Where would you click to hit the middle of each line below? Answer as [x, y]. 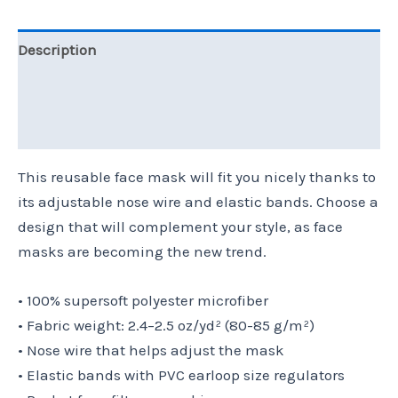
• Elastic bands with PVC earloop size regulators [181, 375]
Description [57, 49]
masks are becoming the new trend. [142, 252]
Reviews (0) [56, 129]
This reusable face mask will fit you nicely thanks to [197, 177]
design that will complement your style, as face [180, 227]
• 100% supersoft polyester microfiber [143, 301]
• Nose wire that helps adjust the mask [151, 350]
